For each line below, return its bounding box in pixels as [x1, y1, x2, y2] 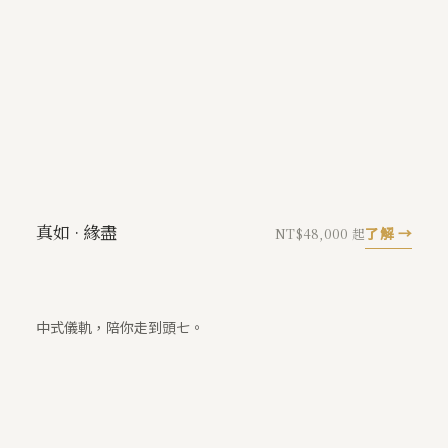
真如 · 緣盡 [35, 219, 117, 245]
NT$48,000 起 [275, 224, 365, 244]
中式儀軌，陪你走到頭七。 [35, 317, 204, 338]
